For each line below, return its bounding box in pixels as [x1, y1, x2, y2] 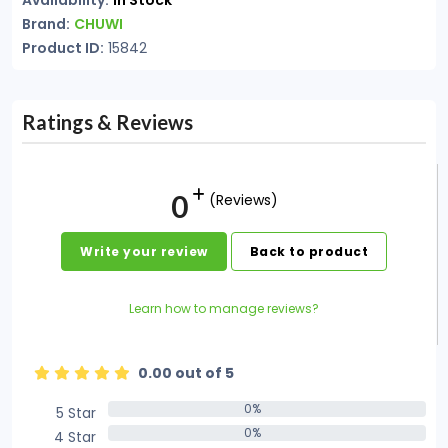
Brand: [22, 14, 70, 34]
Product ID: [22, 38, 104, 58]
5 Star [55, 403, 96, 423]
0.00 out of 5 [138, 363, 234, 383]
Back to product [249, 243, 368, 260]
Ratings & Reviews [22, 110, 193, 134]
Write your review [80, 243, 208, 260]
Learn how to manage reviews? [129, 300, 319, 317]
